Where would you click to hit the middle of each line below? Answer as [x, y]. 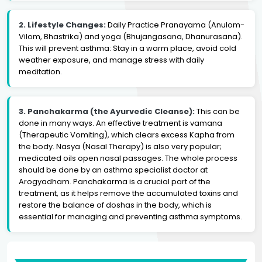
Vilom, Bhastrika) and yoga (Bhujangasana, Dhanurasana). [131, 36]
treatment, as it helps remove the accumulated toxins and [128, 193]
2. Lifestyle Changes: [62, 25]
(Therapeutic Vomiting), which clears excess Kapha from [127, 135]
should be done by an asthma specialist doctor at [113, 170]
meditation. [40, 71]
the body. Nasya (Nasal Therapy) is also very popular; [120, 146]
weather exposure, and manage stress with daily [111, 60]
